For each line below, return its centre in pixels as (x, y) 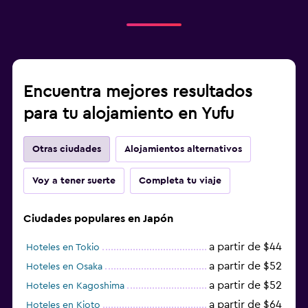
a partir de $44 (245, 246)
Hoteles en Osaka (64, 266)
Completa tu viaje (180, 180)
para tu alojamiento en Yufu (129, 114)
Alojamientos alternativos (183, 149)
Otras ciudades (67, 149)
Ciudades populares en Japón (98, 218)
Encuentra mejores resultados (138, 92)
